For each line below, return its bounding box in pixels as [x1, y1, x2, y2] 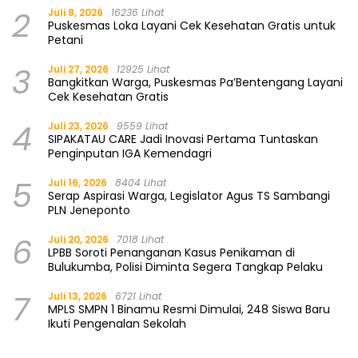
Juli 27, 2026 [48, 62, 109, 76]
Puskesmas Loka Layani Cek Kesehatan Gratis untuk [48, 17, 336, 34]
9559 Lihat [117, 118, 168, 133]
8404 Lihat [115, 175, 166, 189]
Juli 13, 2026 [48, 288, 107, 303]
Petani [48, 31, 83, 48]
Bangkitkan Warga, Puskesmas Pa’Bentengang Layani [48, 74, 343, 90]
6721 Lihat [115, 288, 161, 303]
